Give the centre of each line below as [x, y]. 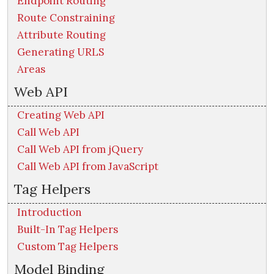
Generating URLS [61, 52]
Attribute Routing [61, 35]
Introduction [50, 213]
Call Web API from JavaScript [88, 167]
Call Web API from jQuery [80, 150]
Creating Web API [61, 115]
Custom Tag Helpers [68, 247]
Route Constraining [66, 18]
